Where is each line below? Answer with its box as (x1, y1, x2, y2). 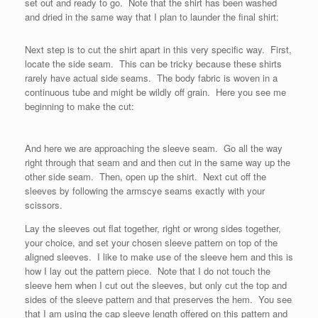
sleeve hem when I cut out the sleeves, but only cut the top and (25, 278, 287, 292)
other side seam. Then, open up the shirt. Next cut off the (25, 170, 266, 183)
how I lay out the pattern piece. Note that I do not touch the (25, 264, 270, 278)
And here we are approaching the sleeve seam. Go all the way (25, 141, 283, 155)
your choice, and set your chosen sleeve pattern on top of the (25, 236, 278, 249)
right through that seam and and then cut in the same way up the (25, 155, 290, 169)
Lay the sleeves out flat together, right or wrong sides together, (25, 221, 281, 235)
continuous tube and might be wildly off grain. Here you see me (25, 85, 286, 99)
